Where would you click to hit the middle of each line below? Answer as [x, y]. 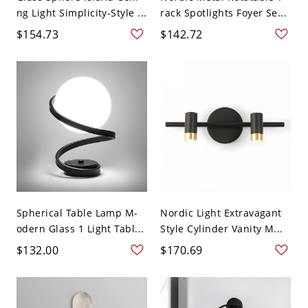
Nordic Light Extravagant [221, 213]
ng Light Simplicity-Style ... [81, 12]
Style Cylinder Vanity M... [222, 229]
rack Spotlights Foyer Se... [224, 12]
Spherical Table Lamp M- [77, 213]
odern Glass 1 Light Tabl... [80, 229]
